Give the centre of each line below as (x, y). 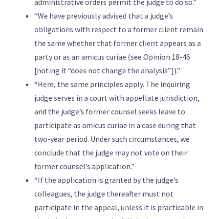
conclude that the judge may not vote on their (111, 153)
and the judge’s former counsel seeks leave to (110, 112)
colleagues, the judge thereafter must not (104, 194)
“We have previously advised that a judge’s (104, 16)
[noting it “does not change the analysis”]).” (107, 71)
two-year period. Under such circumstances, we (112, 139)
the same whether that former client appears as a (118, 43)
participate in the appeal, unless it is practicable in (119, 208)
